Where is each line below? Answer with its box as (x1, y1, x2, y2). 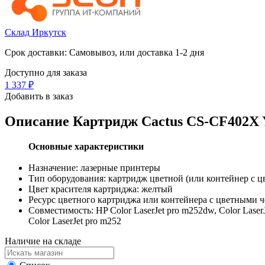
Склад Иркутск (5, 27, 66, 37)
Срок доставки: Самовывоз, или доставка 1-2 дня (5, 47, 204, 57)
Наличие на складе (5, 235, 81, 246)
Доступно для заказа (5, 67, 87, 77)
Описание (5, 113, 73, 129)
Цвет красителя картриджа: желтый (28, 183, 173, 194)
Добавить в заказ (5, 91, 73, 101)
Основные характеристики (28, 141, 144, 151)
